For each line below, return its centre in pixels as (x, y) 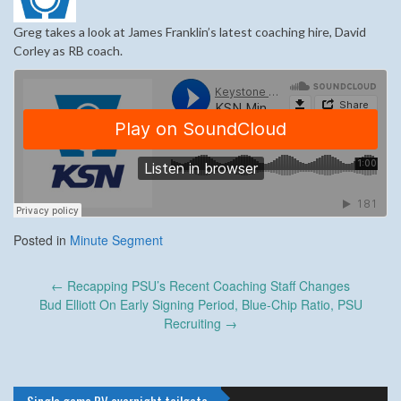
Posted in (42, 240)
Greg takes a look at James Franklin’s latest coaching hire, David (190, 32)
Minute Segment (116, 240)
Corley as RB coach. (68, 51)
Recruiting (194, 324)
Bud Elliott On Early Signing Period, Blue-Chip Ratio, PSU (200, 305)
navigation (47, 306)
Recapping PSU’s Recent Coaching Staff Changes (207, 286)
